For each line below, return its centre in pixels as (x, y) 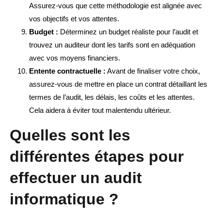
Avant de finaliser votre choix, (153, 71)
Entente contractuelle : (67, 71)
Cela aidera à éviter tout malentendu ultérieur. (100, 110)
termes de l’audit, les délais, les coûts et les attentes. (112, 97)
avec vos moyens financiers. (75, 58)
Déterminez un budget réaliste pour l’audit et (128, 32)
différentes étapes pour (97, 157)
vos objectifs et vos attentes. (74, 19)
